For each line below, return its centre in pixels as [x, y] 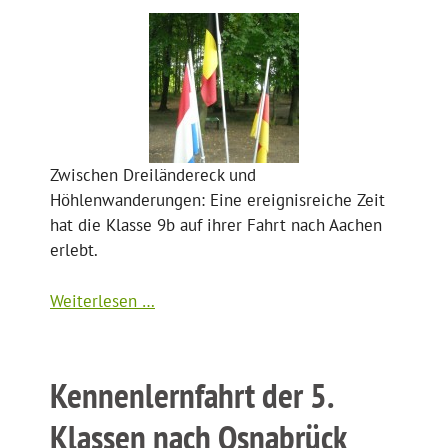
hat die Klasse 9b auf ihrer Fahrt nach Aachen [216, 225]
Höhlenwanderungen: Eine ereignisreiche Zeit [217, 200]
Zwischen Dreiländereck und [153, 175]
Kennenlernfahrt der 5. [191, 394]
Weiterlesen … [102, 300]
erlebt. [74, 250]
